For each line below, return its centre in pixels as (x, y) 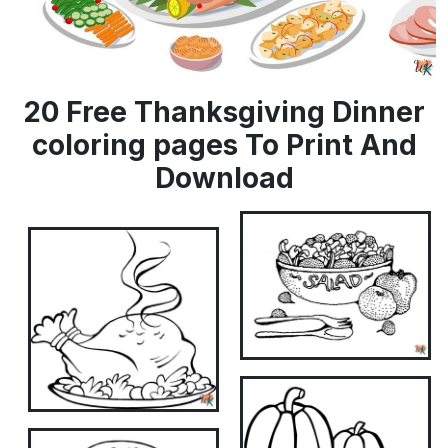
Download (224, 178)
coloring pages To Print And (224, 145)
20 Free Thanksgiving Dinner (224, 112)
